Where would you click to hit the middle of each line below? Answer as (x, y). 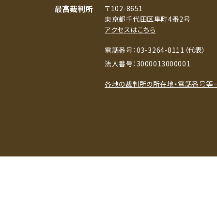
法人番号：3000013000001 (148, 63)
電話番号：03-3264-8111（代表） (155, 50)
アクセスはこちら (130, 30)
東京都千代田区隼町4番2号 (148, 19)
